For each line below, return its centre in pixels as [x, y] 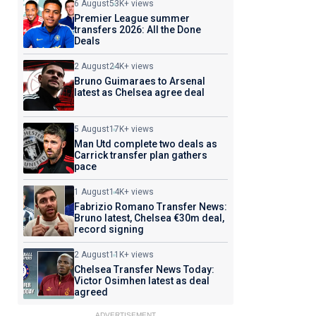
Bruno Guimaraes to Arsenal [139, 81]
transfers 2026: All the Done [137, 30]
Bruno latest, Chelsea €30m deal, [149, 218]
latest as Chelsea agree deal [139, 92]
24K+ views [131, 66]
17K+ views [131, 129]
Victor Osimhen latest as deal [141, 281]
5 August [91, 129]
